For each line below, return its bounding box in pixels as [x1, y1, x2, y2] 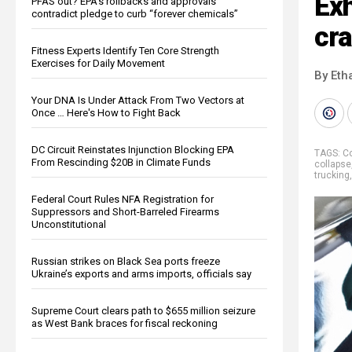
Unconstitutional [31, 218, 106, 230]
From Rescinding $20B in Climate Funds [31, 156, 211, 168]
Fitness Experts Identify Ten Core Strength [31, 44, 219, 57]
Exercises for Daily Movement [31, 57, 165, 69]
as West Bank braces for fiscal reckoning [31, 317, 218, 329]
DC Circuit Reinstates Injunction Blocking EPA [31, 143, 234, 156]
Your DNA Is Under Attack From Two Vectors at [31, 93, 244, 106]
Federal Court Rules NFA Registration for [31, 192, 214, 205]
